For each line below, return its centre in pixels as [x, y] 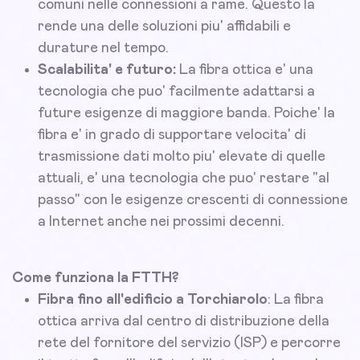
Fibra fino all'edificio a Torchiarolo [153, 300]
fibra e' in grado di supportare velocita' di [172, 135]
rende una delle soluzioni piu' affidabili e [164, 27]
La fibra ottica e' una [245, 70]
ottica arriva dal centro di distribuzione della [184, 322]
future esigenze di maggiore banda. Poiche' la [186, 114]
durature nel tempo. [103, 49]
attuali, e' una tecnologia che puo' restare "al [184, 179]
